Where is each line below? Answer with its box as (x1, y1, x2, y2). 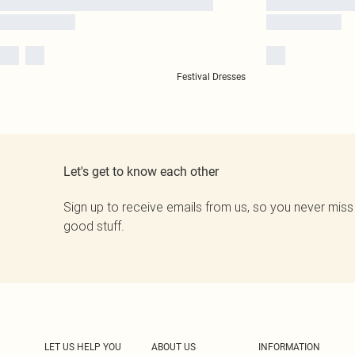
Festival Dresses (177, 71, 246, 82)
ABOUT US (151, 342, 196, 353)
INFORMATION (258, 342, 320, 353)
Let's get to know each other (63, 164, 219, 179)
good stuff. (63, 218, 124, 234)
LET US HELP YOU (44, 342, 121, 353)
